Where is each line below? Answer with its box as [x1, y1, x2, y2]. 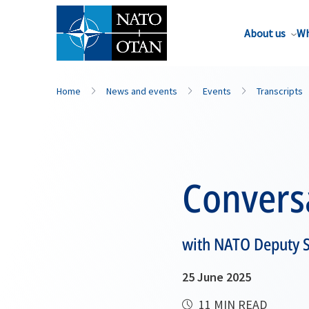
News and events [106, 85, 177, 97]
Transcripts [257, 85, 303, 97]
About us [244, 26, 286, 40]
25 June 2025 [182, 269, 251, 285]
